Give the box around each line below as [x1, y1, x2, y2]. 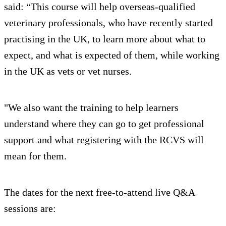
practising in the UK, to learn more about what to [4, 33, 205, 45]
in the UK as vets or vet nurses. [4, 66, 132, 77]
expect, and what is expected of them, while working [4, 49, 219, 61]
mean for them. [4, 150, 67, 162]
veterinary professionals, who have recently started [4, 17, 213, 29]
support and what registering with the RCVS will [4, 134, 204, 146]
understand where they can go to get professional [4, 118, 204, 130]
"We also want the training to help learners [4, 102, 179, 114]
